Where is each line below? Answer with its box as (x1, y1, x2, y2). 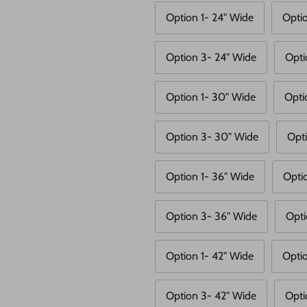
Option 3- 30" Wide (166, 130, 258, 144)
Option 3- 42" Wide (166, 289, 256, 303)
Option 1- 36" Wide (166, 170, 254, 184)
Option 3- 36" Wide (166, 210, 257, 223)
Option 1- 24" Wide (166, 11, 254, 25)
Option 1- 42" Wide (166, 249, 254, 263)
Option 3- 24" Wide (166, 51, 256, 64)
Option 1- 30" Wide (166, 90, 256, 104)
